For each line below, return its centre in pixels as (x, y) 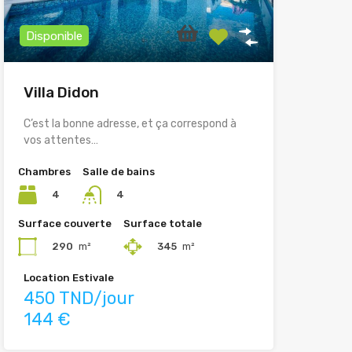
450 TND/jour (79, 299)
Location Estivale (68, 278)
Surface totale (162, 224)
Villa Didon (61, 93)
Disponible (54, 37)
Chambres (44, 172)
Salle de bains (118, 172)
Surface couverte (64, 224)
